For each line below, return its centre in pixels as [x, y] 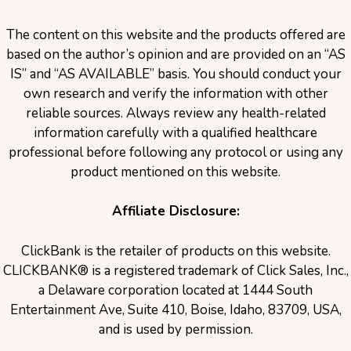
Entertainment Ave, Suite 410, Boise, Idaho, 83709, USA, [175, 309]
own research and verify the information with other [175, 93]
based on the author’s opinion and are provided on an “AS [175, 54]
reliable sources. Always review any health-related [175, 113]
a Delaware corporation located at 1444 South [175, 290]
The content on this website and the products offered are [175, 34]
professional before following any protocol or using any [175, 152]
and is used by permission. [175, 329]
